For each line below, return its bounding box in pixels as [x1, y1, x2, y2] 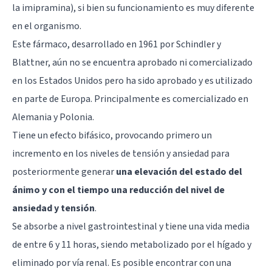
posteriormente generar [12, 165, 116, 178]
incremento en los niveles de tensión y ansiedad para [12, 146, 229, 160]
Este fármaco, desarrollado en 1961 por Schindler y [12, 37, 221, 51]
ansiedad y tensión [12, 201, 95, 215]
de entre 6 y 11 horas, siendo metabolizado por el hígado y [12, 237, 251, 251]
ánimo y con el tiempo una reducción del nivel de [12, 183, 225, 197]
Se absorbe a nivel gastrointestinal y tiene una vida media [12, 219, 250, 233]
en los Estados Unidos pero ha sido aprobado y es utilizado [12, 73, 253, 87]
